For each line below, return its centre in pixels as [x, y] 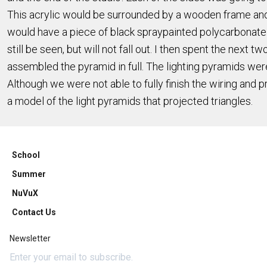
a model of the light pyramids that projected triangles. [130, 101]
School [26, 155]
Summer [29, 174]
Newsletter [30, 238]
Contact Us [34, 212]
